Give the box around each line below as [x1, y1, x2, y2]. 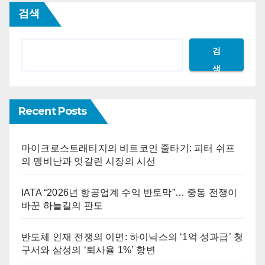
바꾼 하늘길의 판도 [21, 200, 103, 211]
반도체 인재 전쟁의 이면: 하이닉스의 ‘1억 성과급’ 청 [21, 231, 244, 242]
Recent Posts [18, 104, 87, 118]
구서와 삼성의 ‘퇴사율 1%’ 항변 [21, 244, 156, 255]
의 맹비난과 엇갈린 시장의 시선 [21, 156, 156, 166]
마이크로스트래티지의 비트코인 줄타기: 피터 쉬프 [21, 143, 235, 153]
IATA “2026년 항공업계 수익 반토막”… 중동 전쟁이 [21, 187, 238, 198]
